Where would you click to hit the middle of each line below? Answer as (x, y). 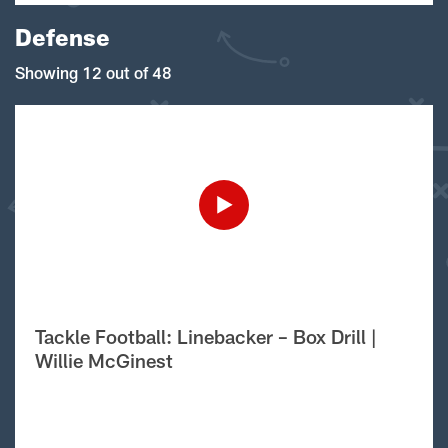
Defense (62, 37)
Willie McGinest (104, 360)
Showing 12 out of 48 (93, 72)
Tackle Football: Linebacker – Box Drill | (205, 336)
